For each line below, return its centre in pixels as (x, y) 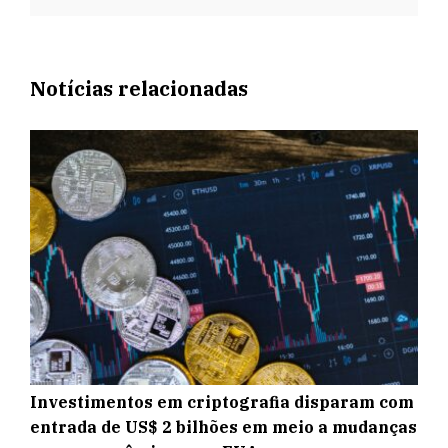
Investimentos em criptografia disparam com (222, 402)
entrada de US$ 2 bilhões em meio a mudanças (223, 427)
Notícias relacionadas (139, 89)
